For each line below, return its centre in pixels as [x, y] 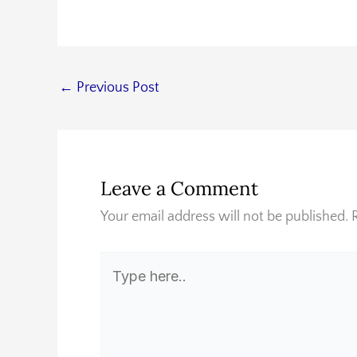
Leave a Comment [179, 188]
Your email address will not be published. [224, 216]
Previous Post [116, 87]
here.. [116, 290]
